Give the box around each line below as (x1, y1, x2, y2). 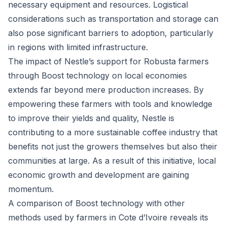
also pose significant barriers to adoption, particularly (8, 28, 213, 38)
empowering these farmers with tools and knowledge (8, 99, 212, 109)
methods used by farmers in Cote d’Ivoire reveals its (8, 212, 208, 222)
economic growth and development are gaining (8, 170, 189, 180)
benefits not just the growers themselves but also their (8, 141, 217, 152)
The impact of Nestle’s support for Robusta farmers (8, 56, 209, 66)
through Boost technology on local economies (8, 70, 187, 81)
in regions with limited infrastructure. (8, 42, 148, 52)
